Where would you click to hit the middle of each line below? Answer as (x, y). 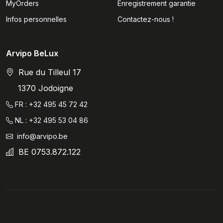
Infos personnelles (36, 19)
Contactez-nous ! (146, 19)
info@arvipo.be (41, 136)
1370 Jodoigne (46, 88)
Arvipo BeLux (32, 54)
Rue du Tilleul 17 (49, 72)
